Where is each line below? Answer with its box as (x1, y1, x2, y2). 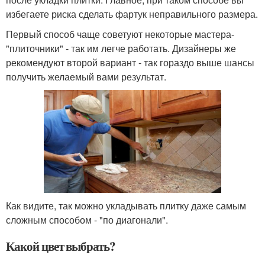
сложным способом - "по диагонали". (6, 212, 168, 227)
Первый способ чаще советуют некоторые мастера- (6, 27, 234, 41)
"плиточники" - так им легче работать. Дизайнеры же (6, 41, 236, 56)
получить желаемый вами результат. (6, 70, 166, 84)
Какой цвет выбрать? (6, 237, 116, 255)
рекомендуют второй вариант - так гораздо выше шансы (6, 56, 254, 70)
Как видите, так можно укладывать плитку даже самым (6, 198, 246, 212)
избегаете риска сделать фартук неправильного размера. (6, 7, 258, 21)
